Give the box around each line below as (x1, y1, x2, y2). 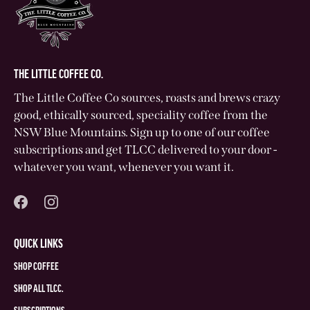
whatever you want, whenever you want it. (14, 159, 234, 174)
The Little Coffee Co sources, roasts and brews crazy (14, 90, 280, 105)
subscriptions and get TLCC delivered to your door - (14, 142, 277, 157)
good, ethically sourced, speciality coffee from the (14, 107, 268, 122)
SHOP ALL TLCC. (14, 284, 64, 295)
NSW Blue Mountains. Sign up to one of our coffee (14, 125, 270, 140)
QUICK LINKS (14, 238, 63, 250)
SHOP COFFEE (14, 262, 59, 273)
